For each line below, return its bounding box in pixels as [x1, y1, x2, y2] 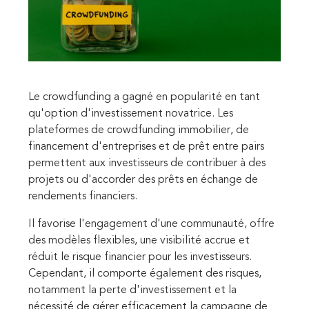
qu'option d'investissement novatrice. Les [28, 108, 233, 120]
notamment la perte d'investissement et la [28, 285, 237, 297]
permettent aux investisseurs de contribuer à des [28, 158, 266, 170]
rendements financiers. [28, 191, 137, 203]
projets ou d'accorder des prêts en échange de [28, 175, 258, 186]
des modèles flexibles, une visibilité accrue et [28, 235, 250, 247]
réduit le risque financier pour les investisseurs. [28, 252, 252, 263]
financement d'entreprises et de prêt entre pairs [28, 141, 264, 153]
